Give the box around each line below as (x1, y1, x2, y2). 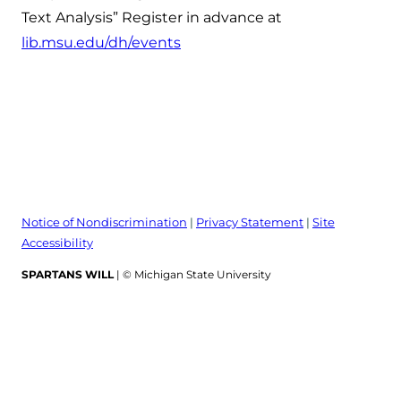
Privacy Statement (196, 214, 303, 229)
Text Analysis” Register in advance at (21, 8, 282, 26)
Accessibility (21, 235, 93, 250)
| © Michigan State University (114, 267, 271, 281)
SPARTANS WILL (21, 267, 114, 281)
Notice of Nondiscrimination (21, 214, 187, 229)
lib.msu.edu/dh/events (21, 33, 181, 51)
